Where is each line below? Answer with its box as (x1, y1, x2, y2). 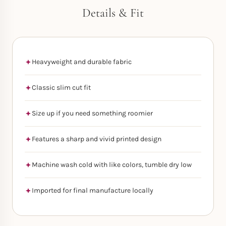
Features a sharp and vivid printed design (32, 135, 161, 143)
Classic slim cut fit (32, 83, 91, 92)
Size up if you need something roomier (32, 109, 153, 118)
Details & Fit (82, 6, 144, 20)
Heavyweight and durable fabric (32, 58, 132, 66)
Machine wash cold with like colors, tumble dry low (32, 160, 192, 169)
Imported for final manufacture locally (32, 186, 153, 195)
